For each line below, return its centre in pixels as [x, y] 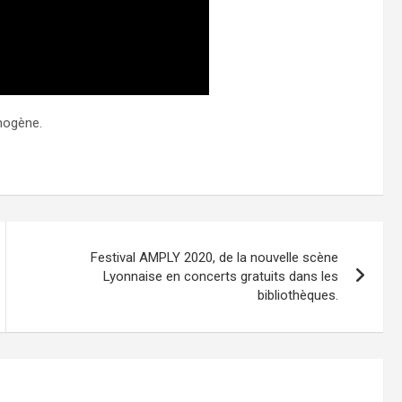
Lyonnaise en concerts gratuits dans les [221, 276]
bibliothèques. [298, 295]
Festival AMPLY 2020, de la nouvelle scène [215, 257]
